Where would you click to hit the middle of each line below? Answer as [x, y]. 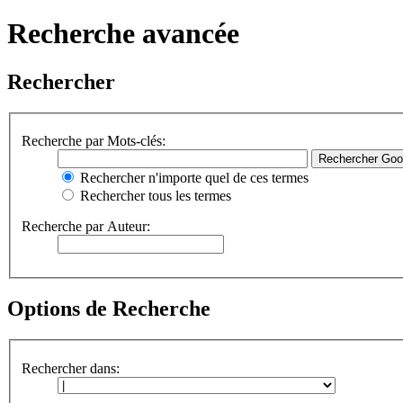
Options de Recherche [109, 309]
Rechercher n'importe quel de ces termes [193, 178]
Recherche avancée [123, 34]
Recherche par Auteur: [86, 227]
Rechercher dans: [71, 368]
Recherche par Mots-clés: [94, 141]
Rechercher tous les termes [154, 196]
